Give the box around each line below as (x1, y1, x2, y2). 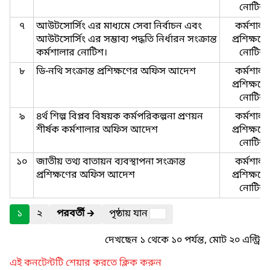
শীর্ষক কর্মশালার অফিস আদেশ (36, 124, 158, 137)
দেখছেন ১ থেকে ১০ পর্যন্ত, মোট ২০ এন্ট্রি (105, 234, 260, 247)
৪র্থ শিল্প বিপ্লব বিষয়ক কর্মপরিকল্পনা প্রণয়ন (36, 110, 203, 124)
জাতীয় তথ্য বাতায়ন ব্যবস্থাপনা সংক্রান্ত (36, 155, 186, 169)
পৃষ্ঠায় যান (109, 207, 150, 221)
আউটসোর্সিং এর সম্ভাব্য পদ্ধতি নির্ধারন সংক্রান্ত (36, 33, 217, 46)
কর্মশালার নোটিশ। (36, 46, 107, 60)
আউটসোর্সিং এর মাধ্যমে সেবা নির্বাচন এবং (36, 20, 202, 33)
